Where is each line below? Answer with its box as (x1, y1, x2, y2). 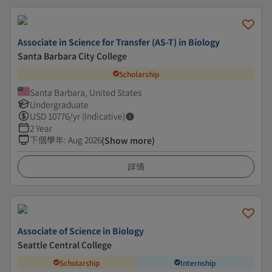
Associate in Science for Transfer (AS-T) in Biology (18, 36, 220, 48)
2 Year (30, 122, 52, 134)
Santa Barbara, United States (30, 86, 141, 98)
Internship (180, 257, 216, 268)
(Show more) (101, 134, 155, 146)
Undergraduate (30, 98, 89, 110)
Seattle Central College (18, 239, 112, 251)
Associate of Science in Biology (18, 225, 144, 237)
